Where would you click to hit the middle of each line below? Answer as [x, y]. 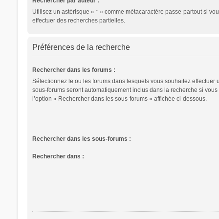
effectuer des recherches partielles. [78, 20]
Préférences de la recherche [81, 47]
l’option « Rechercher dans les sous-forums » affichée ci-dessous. [119, 99]
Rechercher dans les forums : [74, 70]
